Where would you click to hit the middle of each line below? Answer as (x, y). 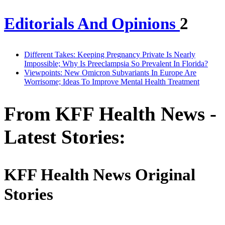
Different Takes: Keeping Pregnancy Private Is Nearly (110, 54)
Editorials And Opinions (92, 23)
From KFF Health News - (110, 114)
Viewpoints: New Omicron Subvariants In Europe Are (110, 72)
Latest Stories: (65, 137)
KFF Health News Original (100, 175)
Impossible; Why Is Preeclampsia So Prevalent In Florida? (116, 63)
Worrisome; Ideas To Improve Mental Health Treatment (112, 81)
